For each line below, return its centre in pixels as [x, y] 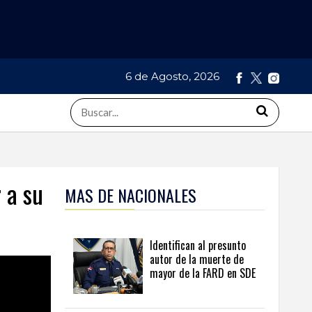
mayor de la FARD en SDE [203, 273]
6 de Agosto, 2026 [174, 77]
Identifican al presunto [198, 245]
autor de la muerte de [197, 259]
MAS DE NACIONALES [131, 195]
